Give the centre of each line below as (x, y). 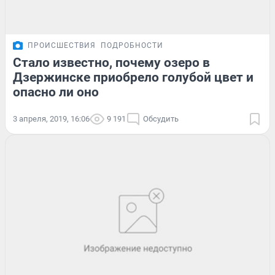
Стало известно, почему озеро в (111, 62)
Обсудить (161, 118)
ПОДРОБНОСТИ (132, 45)
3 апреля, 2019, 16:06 (51, 118)
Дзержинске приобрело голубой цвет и (133, 77)
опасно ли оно (56, 92)
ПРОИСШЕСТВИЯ (62, 45)
